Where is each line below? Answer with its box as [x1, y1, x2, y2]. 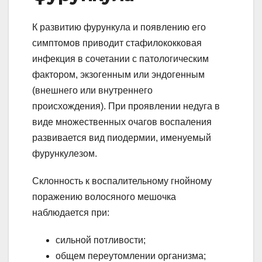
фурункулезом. [32, 149, 97, 159]
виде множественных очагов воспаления [32, 117, 212, 127]
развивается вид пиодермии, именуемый [32, 133, 211, 143]
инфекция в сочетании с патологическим [32, 54, 209, 64]
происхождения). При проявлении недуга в [32, 101, 220, 112]
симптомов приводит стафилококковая [32, 38, 202, 49]
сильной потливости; [56, 235, 146, 246]
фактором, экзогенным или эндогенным [32, 70, 205, 80]
